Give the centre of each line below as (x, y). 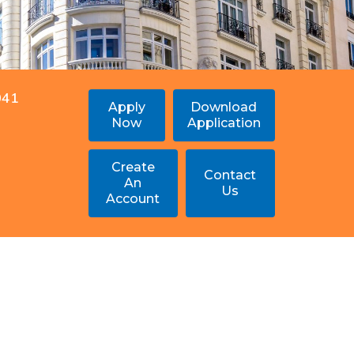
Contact (230, 175)
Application (224, 123)
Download (224, 107)
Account (133, 199)
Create (133, 168)
